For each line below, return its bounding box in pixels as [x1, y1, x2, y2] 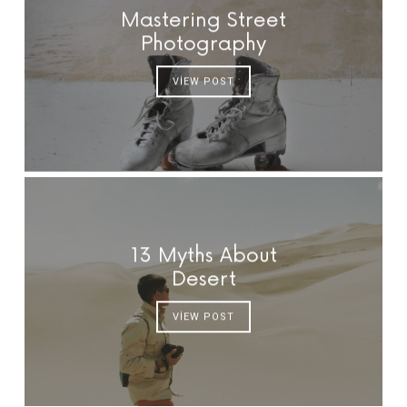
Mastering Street [120, 8, 286, 34]
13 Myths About [130, 243, 277, 268]
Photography [140, 32, 266, 57]
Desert [171, 266, 236, 292]
